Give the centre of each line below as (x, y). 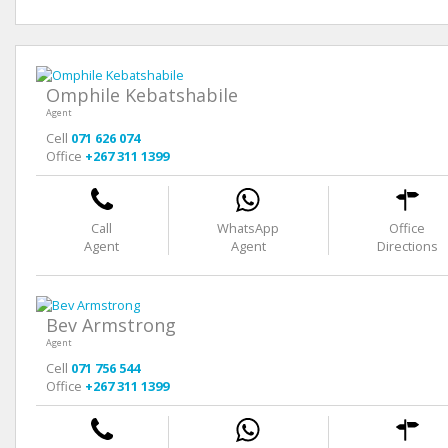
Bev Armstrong (111, 324)
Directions (407, 245)
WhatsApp (248, 227)
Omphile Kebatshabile (142, 94)
